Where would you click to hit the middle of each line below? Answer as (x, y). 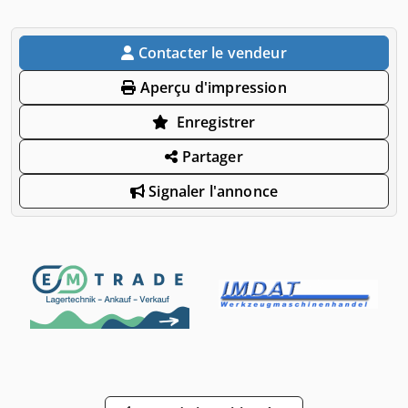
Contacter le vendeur (212, 52)
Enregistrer (216, 122)
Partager (210, 156)
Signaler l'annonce (212, 191)
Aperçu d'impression (211, 87)
